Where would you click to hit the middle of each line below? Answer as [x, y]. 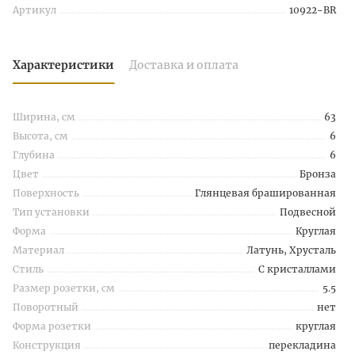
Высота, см [40, 136]
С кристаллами [297, 269]
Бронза [318, 174]
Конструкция [47, 345]
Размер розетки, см [64, 288]
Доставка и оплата [184, 65]
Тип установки [51, 212]
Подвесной [308, 212]
